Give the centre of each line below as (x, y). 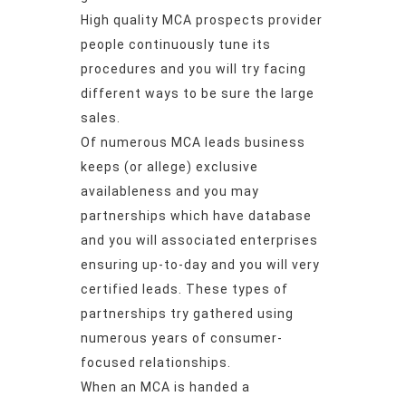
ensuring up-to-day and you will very (200, 265)
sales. (101, 118)
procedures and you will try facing (193, 69)
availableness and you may (170, 192)
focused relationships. (156, 363)
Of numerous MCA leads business (193, 143)
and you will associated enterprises (199, 241)
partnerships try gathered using (187, 314)
